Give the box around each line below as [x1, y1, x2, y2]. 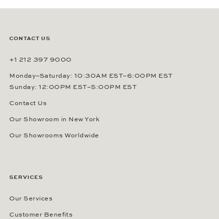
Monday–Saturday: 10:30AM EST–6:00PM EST [9, 72, 173, 80]
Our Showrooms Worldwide [9, 131, 99, 139]
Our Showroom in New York [9, 115, 99, 123]
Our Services [9, 195, 52, 202]
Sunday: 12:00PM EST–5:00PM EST [9, 83, 137, 91]
